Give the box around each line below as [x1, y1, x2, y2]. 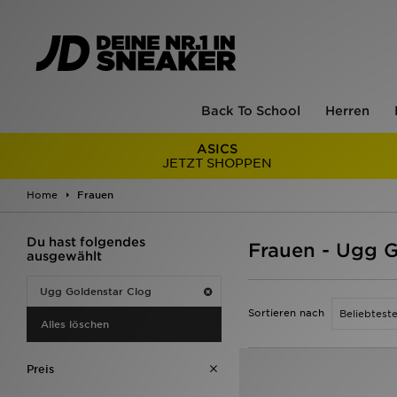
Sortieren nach [248, 307, 324, 319]
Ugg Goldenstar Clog [40, 285, 152, 298]
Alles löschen [41, 318, 109, 331]
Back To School [201, 104, 300, 118]
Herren [325, 104, 370, 118]
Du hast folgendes [27, 235, 145, 249]
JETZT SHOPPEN [161, 156, 272, 170]
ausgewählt [27, 249, 102, 263]
